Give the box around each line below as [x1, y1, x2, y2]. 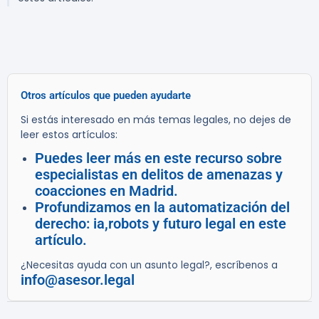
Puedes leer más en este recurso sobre [35, 150, 282, 167]
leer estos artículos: [21, 127, 117, 142]
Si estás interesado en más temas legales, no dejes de [21, 113, 291, 127]
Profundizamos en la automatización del [35, 199, 290, 216]
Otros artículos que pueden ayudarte [21, 89, 191, 103]
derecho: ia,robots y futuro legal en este [35, 215, 286, 233]
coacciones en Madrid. [35, 182, 178, 200]
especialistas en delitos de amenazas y [35, 166, 283, 184]
